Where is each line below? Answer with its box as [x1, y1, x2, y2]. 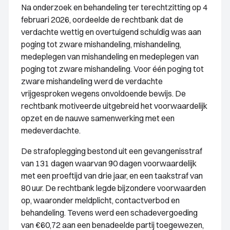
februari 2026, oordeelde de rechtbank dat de [21, 14, 183, 25]
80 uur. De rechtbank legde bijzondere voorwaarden [21, 183, 206, 193]
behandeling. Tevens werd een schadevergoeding [21, 207, 198, 218]
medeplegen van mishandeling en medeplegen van [21, 51, 199, 62]
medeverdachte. [21, 125, 81, 136]
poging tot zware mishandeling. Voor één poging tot [21, 64, 204, 74]
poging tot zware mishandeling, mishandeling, [21, 39, 181, 49]
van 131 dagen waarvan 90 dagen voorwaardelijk [21, 158, 197, 168]
